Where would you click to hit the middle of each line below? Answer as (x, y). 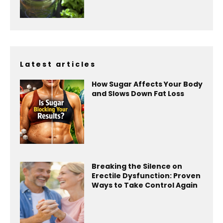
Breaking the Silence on (137, 167)
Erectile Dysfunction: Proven (146, 176)
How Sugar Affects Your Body (147, 84)
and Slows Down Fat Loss (138, 94)
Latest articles (58, 64)
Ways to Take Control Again (144, 185)
